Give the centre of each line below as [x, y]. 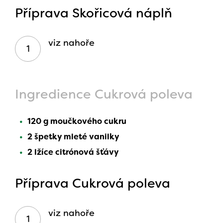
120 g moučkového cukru [77, 121]
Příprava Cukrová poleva [93, 183]
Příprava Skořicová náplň [94, 13]
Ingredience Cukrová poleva [104, 94]
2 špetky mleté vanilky [73, 137]
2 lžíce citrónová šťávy [73, 152]
